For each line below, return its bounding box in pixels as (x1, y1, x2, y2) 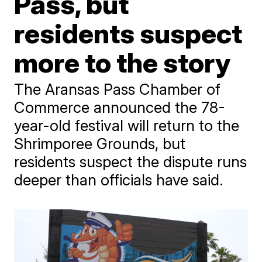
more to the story (14, 46, 231, 79)
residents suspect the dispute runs (14, 153, 247, 171)
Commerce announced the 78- (14, 98, 226, 116)
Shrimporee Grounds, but (14, 135, 186, 153)
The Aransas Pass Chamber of (14, 80, 221, 98)
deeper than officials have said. (14, 171, 224, 189)
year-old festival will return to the (14, 116, 240, 135)
